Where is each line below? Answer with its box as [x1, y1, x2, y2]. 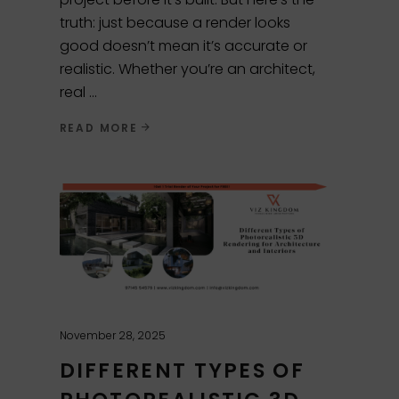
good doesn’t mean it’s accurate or [59, 35, 307, 56]
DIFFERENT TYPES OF [59, 355, 305, 385]
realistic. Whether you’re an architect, [59, 58, 315, 79]
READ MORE [59, 120, 138, 136]
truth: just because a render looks [59, 12, 290, 33]
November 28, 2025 [59, 327, 166, 343]
